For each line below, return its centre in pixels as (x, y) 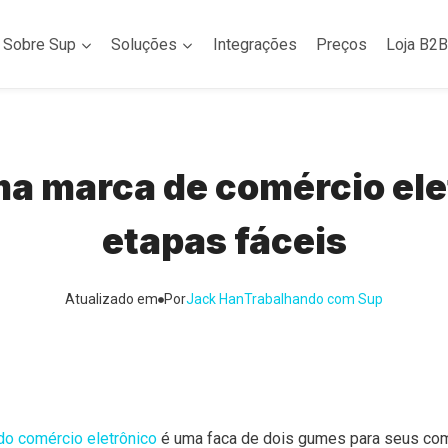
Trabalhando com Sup (313, 299)
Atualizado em (111, 299)
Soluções (144, 44)
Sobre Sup (40, 44)
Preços (341, 44)
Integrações (254, 44)
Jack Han (215, 299)
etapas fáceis (224, 241)
